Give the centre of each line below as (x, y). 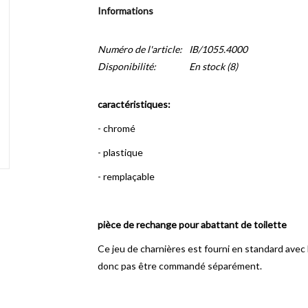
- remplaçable (126, 176)
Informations (125, 11)
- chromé (116, 128)
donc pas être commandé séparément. (179, 266)
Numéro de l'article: (140, 49)
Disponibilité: (126, 66)
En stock (207, 66)
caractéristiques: (134, 104)
